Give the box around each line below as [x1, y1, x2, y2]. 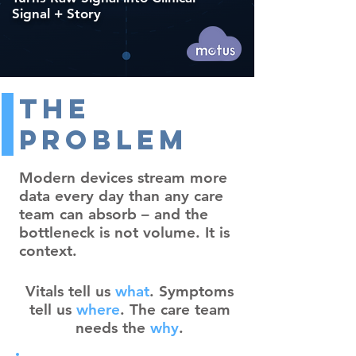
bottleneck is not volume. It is [19, 223, 230, 242]
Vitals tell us [25, 282, 115, 300]
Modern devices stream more [19, 168, 227, 187]
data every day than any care [19, 187, 223, 205]
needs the [75, 319, 150, 337]
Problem [19, 122, 188, 157]
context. [19, 242, 77, 260]
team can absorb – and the [19, 205, 208, 223]
